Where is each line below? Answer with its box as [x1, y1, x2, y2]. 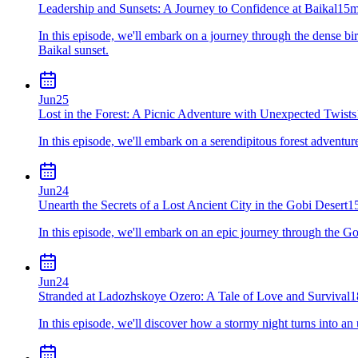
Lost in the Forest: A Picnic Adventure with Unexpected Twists [38, 106, 356, 121]
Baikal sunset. [38, 42, 109, 57]
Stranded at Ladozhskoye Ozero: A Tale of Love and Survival [38, 288, 350, 303]
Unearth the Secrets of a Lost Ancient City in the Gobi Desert [38, 197, 348, 212]
